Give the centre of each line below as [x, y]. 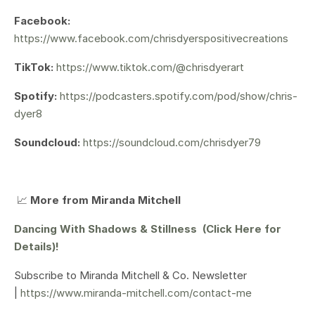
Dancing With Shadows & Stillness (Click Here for [148, 229]
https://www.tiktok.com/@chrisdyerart [150, 67]
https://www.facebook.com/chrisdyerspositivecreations [151, 38]
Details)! [37, 246]
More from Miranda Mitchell [105, 200]
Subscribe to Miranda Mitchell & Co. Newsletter [130, 275]
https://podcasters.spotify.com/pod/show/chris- [179, 96]
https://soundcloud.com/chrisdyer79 [172, 142]
